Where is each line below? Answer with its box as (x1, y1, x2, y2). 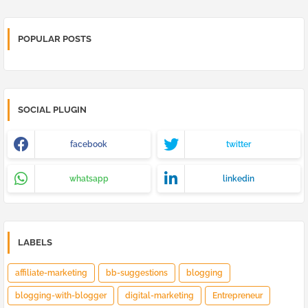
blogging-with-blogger (15, 291, 107, 301)
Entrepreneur (212, 291, 263, 301)
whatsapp (69, 174, 109, 184)
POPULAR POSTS (18, 34, 91, 45)
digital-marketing (125, 291, 194, 301)
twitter (226, 140, 251, 150)
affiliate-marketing (15, 268, 87, 278)
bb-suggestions (106, 268, 168, 278)
